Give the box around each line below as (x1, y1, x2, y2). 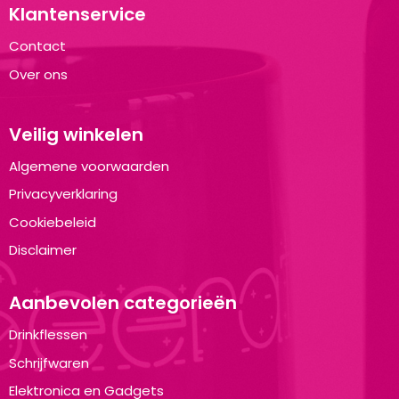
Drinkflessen (8, 325, 87, 344)
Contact (8, 37, 66, 55)
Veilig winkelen (8, 121, 143, 147)
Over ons (8, 64, 68, 84)
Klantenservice (8, 2, 146, 27)
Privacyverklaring (8, 184, 118, 203)
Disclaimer (8, 240, 77, 259)
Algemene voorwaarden (8, 156, 169, 175)
